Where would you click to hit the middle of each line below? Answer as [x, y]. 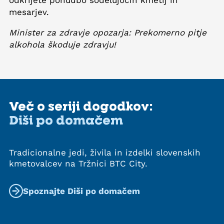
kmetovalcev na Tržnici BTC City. [78, 163]
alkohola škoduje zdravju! [62, 44]
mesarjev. [29, 12]
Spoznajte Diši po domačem [81, 191]
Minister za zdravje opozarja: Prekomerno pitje [108, 32]
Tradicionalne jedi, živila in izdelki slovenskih [105, 152]
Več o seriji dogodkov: [81, 105]
